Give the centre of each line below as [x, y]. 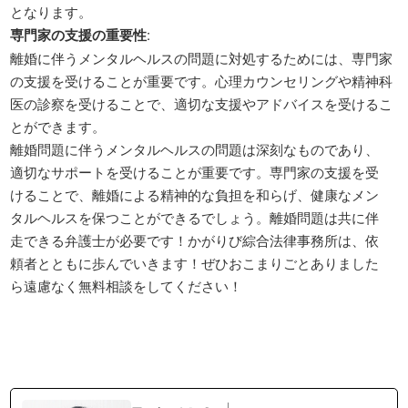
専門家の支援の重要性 [79, 34]
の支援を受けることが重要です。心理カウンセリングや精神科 [202, 80]
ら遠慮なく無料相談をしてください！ [127, 285]
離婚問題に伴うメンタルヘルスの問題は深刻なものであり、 [195, 148]
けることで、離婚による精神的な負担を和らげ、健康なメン [195, 194]
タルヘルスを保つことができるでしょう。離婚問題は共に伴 [195, 217]
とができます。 [58, 126]
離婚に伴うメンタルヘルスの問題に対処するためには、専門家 [202, 57]
